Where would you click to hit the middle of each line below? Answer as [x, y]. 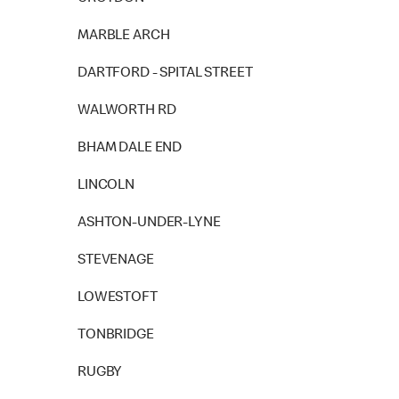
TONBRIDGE [116, 336]
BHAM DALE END [130, 149]
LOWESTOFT [118, 298]
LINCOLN [106, 186]
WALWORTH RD [127, 111]
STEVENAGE [116, 261]
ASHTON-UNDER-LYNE [149, 224]
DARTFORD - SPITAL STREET [165, 74]
